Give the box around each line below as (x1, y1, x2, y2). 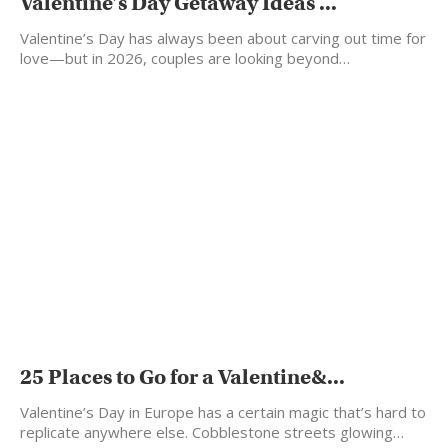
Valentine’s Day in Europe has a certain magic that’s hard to (20, 402, 426, 423)
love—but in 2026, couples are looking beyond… (20, 48, 350, 69)
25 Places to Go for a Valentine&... (20, 364, 345, 391)
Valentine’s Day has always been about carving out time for (20, 28, 426, 49)
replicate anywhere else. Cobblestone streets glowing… (20, 422, 404, 443)
